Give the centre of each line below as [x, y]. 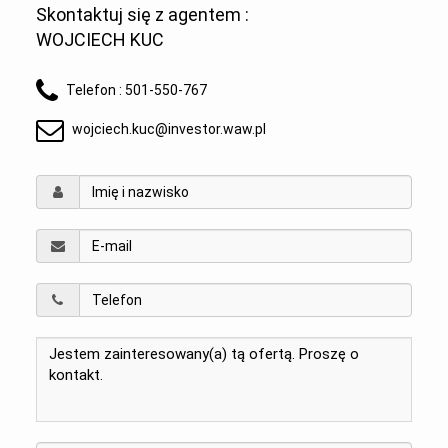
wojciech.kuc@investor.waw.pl [168, 129]
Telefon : [95, 90]
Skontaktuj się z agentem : [142, 14]
